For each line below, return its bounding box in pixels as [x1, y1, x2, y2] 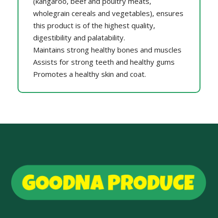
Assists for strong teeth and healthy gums [33, 56, 175, 67]
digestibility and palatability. [33, 32, 125, 42]
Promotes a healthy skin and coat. [33, 69, 146, 79]
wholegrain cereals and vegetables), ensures [33, 8, 183, 18]
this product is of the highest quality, [33, 20, 155, 30]
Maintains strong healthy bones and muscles [33, 44, 182, 54]
